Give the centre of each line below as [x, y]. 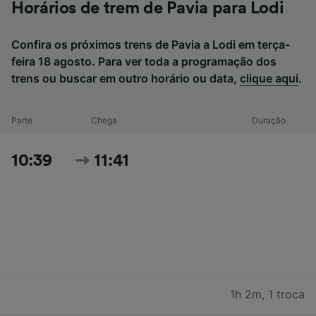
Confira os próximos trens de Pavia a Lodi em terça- [151, 44]
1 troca [286, 294]
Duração [269, 120]
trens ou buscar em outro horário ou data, [126, 78]
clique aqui [269, 78]
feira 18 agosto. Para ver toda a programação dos [144, 61]
